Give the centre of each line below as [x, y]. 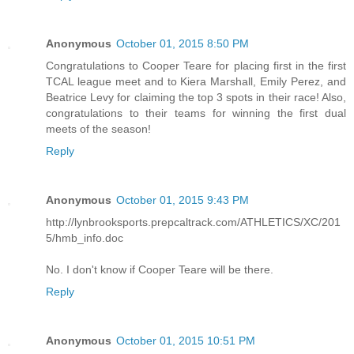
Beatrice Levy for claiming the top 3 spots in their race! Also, [196, 97]
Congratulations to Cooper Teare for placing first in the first [196, 65]
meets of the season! [98, 128]
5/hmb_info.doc [85, 237]
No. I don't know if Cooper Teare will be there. [160, 269]
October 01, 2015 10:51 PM [186, 340]
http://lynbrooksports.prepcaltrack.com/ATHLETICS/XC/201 [193, 222]
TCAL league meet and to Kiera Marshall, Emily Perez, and [196, 81]
